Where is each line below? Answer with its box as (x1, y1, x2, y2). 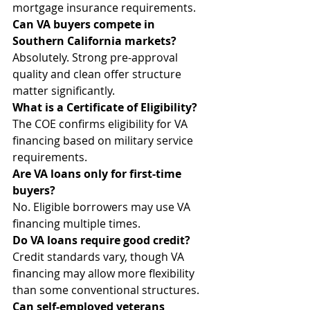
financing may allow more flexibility (12, 266, 197, 281)
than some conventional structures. (12, 282, 199, 298)
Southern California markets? (12, 33, 176, 48)
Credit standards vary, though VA (12, 249, 187, 264)
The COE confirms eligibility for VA (12, 116, 190, 131)
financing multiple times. (12, 216, 140, 231)
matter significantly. (12, 83, 115, 98)
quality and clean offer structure (12, 66, 184, 82)
